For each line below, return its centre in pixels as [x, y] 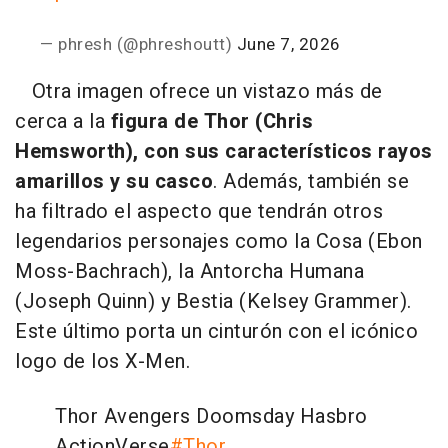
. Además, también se [311, 181]
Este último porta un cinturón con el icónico [216, 331]
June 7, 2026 [288, 44]
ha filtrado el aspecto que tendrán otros [199, 211]
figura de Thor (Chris [209, 121]
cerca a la [60, 121]
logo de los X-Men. [102, 361]
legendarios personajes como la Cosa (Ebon [219, 241]
